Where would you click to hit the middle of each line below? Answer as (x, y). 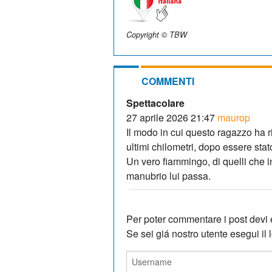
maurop (234, 117)
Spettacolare (155, 103)
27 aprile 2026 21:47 (171, 117)
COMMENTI (168, 81)
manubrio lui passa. (168, 175)
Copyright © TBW (157, 34)
